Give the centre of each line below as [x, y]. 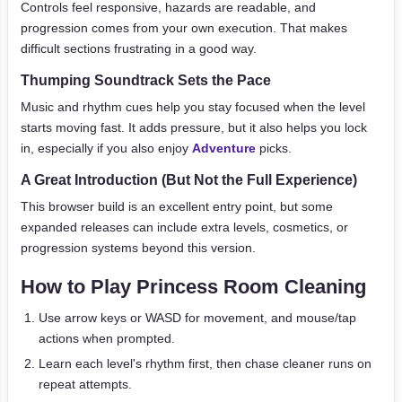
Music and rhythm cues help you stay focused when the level [193, 107]
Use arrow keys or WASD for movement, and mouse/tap [197, 318]
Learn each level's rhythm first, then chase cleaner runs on [205, 363]
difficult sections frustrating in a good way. [139, 48]
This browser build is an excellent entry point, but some [177, 206]
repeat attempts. [85, 384]
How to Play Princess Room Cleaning [193, 287]
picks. [274, 148]
